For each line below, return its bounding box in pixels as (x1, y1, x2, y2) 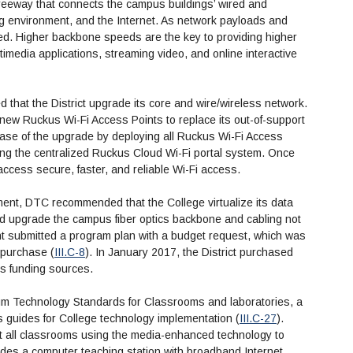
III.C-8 (54, 246, 85, 259)
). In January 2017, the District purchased (85, 246, 293, 259)
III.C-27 (240, 312, 277, 325)
